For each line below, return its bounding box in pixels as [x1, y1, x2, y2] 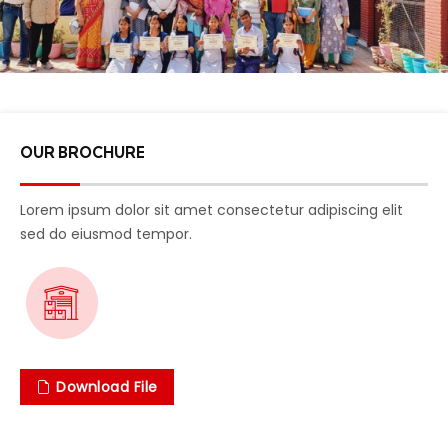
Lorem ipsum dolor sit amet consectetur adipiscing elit [20, 200, 403, 221]
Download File [51, 377, 158, 398]
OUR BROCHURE [20, 143, 145, 163]
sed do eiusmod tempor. [20, 224, 192, 245]
